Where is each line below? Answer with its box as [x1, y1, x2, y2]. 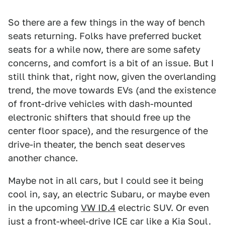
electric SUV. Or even [116, 202, 209, 213]
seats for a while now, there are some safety [8, 44, 200, 55]
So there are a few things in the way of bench [8, 17, 205, 28]
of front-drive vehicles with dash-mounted [8, 98, 192, 109]
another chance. [8, 153, 78, 164]
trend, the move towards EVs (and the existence [8, 85, 216, 96]
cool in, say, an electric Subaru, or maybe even [8, 189, 210, 200]
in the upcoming [8, 202, 81, 213]
